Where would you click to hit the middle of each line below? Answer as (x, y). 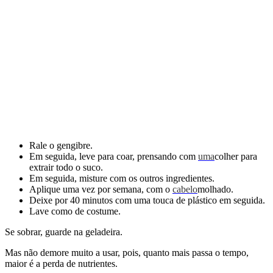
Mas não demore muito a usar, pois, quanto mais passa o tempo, (127, 252)
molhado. (215, 189)
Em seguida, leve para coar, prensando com (114, 156)
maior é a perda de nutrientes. (61, 263)
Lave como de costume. (75, 211)
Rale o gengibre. (61, 145)
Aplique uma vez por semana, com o (101, 189)
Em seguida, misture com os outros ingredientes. (122, 178)
